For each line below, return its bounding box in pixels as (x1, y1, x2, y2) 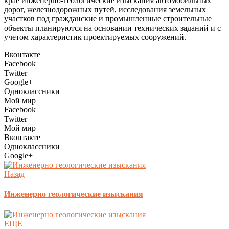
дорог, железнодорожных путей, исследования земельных (4, 5, 206, 14)
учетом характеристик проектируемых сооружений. (4, 33, 186, 42)
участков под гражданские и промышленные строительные (4, 14, 212, 24)
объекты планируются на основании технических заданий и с (4, 24, 221, 33)
